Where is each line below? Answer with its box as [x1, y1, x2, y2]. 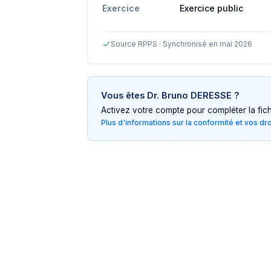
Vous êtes [101, 90, 147, 100]
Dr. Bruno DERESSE [147, 90, 232, 100]
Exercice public [180, 3, 243, 13]
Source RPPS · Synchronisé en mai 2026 [111, 39, 252, 48]
